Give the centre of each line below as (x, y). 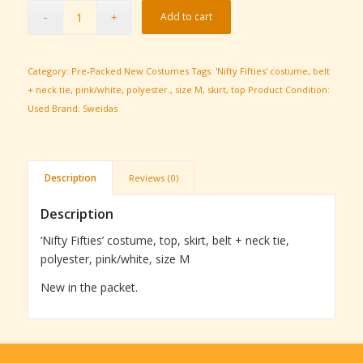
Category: (49, 70)
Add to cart (187, 16)
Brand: (67, 108)
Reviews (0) (153, 177)
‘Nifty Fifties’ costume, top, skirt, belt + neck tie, (164, 240)
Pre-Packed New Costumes (130, 70)
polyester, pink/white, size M (115, 258)
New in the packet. (89, 287)
